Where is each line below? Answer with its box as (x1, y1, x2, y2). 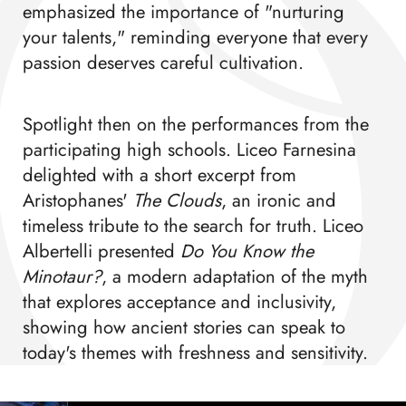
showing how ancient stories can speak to (22, 314, 345, 342)
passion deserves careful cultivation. (22, 49, 304, 77)
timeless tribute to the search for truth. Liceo (22, 212, 363, 240)
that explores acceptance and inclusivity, (22, 288, 336, 316)
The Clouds (132, 187, 221, 215)
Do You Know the (179, 237, 314, 266)
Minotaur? (22, 263, 101, 291)
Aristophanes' (22, 187, 133, 215)
